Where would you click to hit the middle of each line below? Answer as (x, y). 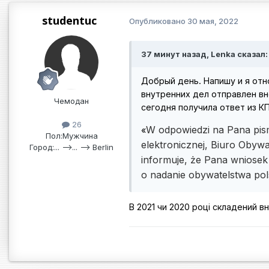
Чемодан (71, 101)
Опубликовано (158, 21)
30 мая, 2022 (213, 21)
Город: (42, 147)
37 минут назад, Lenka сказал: (204, 54)
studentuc (69, 20)
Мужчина (80, 135)
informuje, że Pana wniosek (204, 160)
